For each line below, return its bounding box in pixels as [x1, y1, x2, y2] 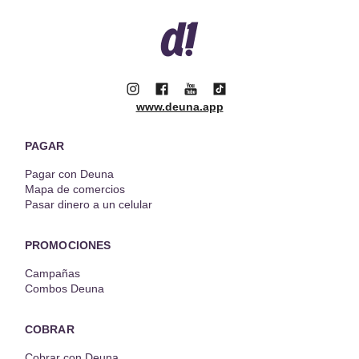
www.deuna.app [135, 100, 224, 114]
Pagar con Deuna [25, 167, 114, 181]
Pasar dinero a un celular [25, 198, 152, 212]
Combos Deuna [25, 282, 104, 296]
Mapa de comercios [25, 183, 125, 196]
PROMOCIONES [25, 239, 111, 252]
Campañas [25, 267, 80, 280]
